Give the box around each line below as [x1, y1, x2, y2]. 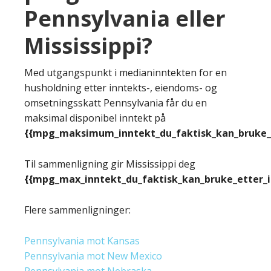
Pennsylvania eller [24, 3, 226, 33]
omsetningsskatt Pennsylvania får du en [24, 96, 207, 109]
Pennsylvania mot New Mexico [24, 249, 162, 263]
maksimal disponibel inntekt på [24, 111, 166, 125]
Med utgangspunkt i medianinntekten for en [24, 65, 227, 79]
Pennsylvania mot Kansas [24, 233, 140, 247]
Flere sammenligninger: [24, 203, 131, 217]
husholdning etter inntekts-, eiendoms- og [24, 80, 217, 94]
